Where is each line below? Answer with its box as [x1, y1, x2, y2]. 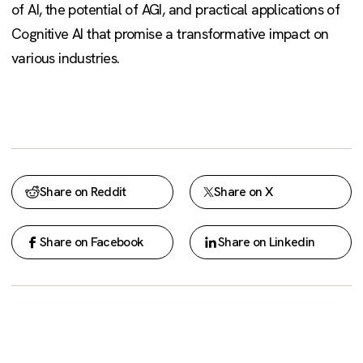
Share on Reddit [40, 183, 126, 201]
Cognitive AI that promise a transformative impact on [11, 24, 329, 44]
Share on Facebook [40, 233, 144, 251]
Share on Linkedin [218, 233, 315, 251]
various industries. [11, 49, 120, 68]
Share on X [214, 183, 272, 201]
